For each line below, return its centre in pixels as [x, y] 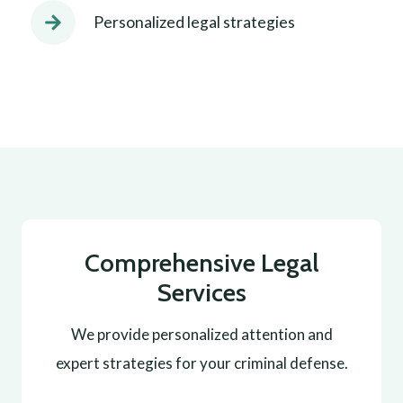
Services [201, 292]
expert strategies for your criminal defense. [201, 363]
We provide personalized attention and [201, 334]
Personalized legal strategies [194, 22]
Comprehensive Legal [201, 263]
